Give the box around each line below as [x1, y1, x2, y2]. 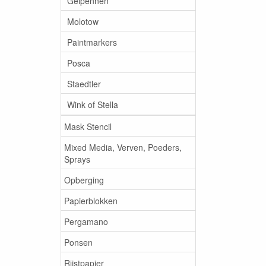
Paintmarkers [67, 36, 117, 48]
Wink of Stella [67, 98, 118, 110]
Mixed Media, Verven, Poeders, [64, 141, 182, 153]
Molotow [67, 15, 99, 27]
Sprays [64, 153, 90, 165]
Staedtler [67, 77, 101, 90]
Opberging [64, 173, 104, 186]
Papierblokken [64, 194, 118, 207]
